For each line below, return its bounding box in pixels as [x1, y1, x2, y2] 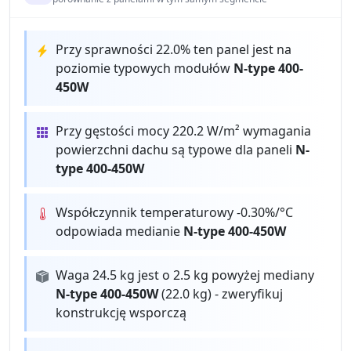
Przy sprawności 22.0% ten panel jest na [56, 41, 292, 58]
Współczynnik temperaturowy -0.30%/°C [56, 204, 294, 221]
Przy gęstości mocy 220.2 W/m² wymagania [56, 122, 312, 139]
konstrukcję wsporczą [56, 304, 187, 321]
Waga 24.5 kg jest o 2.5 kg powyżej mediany [56, 266, 315, 284]
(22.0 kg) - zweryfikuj [158, 285, 284, 302]
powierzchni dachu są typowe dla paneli [56, 141, 296, 158]
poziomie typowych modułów [56, 60, 234, 77]
